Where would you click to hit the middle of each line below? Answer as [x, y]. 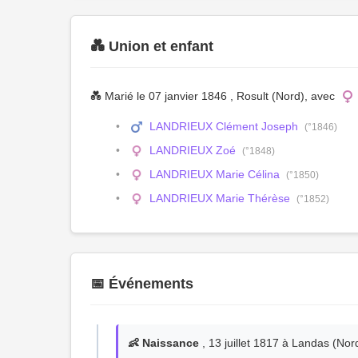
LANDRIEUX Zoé [192, 150]
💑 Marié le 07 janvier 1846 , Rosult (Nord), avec [214, 96]
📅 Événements [142, 284]
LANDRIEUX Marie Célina [214, 174]
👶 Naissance [163, 343]
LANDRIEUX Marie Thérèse [219, 198]
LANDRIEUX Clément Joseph [223, 126]
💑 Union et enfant [152, 46]
